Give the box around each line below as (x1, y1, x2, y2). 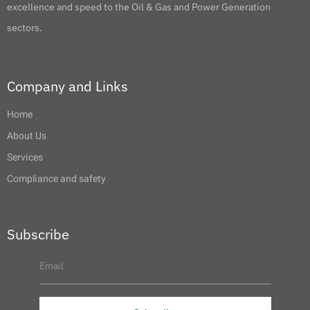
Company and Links (7, 77, 128, 95)
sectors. (7, 21, 42, 34)
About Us (7, 129, 46, 143)
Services (7, 150, 43, 165)
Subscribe (7, 225, 69, 244)
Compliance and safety (7, 172, 106, 186)
